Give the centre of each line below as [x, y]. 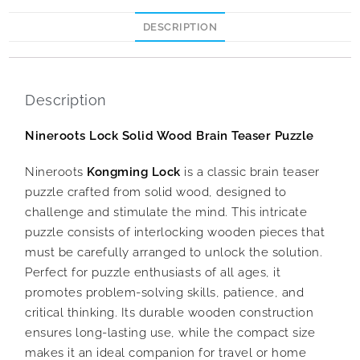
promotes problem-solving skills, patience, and [164, 293]
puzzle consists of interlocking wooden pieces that [175, 233]
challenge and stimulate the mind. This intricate [166, 213]
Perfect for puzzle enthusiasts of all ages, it [153, 273]
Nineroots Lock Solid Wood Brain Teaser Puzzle [170, 136]
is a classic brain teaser [250, 172]
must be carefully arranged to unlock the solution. [174, 253]
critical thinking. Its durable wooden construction [169, 313]
